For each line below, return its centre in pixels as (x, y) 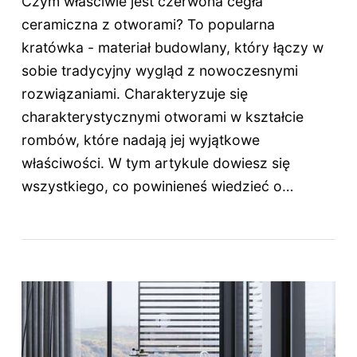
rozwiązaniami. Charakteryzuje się (134, 94)
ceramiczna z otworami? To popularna (148, 25)
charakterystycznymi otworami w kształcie (162, 117)
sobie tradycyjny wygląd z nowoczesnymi (159, 71)
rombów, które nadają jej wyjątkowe (140, 140)
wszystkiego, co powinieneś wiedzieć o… (157, 186)
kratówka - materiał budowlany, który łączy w (172, 48)
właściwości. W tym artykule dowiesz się (155, 163)
